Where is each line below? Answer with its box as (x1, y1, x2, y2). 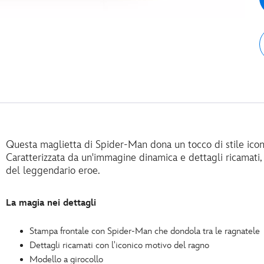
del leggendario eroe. (6, 164, 100, 177)
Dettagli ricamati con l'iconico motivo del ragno (29, 240, 209, 252)
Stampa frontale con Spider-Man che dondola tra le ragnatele (29, 226, 260, 237)
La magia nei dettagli (6, 197, 96, 209)
